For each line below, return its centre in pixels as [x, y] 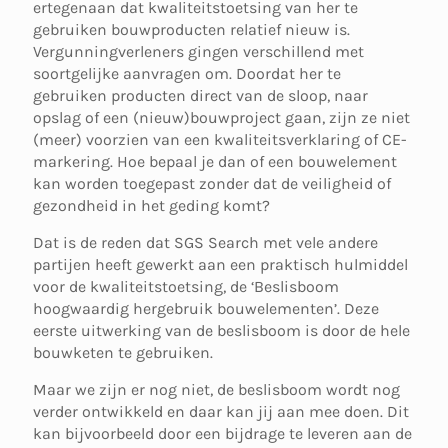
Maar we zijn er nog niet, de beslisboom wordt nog [216, 389]
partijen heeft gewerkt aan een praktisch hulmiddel [220, 264]
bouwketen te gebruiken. [123, 352]
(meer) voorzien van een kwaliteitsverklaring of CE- [220, 139]
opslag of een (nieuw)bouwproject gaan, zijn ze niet [221, 117]
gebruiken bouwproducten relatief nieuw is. [191, 29]
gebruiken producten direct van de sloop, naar [200, 95]
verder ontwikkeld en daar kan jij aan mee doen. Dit [221, 411]
